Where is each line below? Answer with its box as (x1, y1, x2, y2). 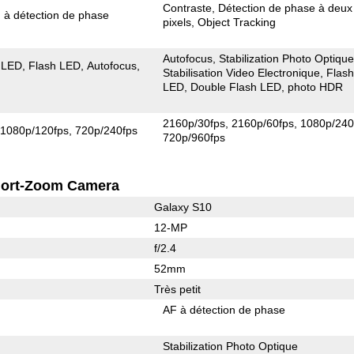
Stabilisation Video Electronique (163, 66, 321, 79)
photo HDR (288, 80, 344, 93)
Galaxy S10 (153, 200, 212, 213)
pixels (163, 15, 192, 28)
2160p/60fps (232, 116, 295, 130)
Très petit (153, 282, 201, 296)
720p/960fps (163, 130, 226, 144)
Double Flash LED (190, 80, 282, 93)
